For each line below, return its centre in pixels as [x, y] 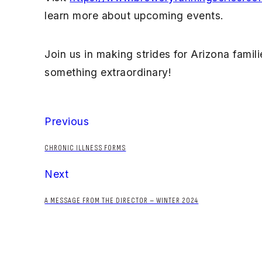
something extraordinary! [108, 73]
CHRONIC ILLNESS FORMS [85, 148]
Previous [67, 121]
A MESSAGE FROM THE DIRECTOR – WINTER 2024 [122, 201]
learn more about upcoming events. [134, 15]
